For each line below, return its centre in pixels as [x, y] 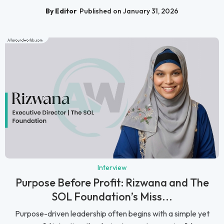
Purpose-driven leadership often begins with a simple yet [112, 213]
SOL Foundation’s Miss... [112, 196]
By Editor [61, 11]
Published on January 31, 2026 [129, 11]
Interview [112, 167]
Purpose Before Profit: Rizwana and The [112, 182]
